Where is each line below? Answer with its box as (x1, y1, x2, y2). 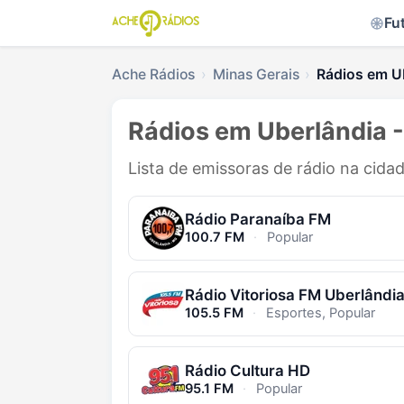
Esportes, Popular (262, 304, 375, 321)
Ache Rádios (112, 66, 195, 83)
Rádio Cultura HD (184, 361, 310, 380)
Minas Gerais (212, 66, 299, 83)
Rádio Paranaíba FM (184, 210, 331, 229)
